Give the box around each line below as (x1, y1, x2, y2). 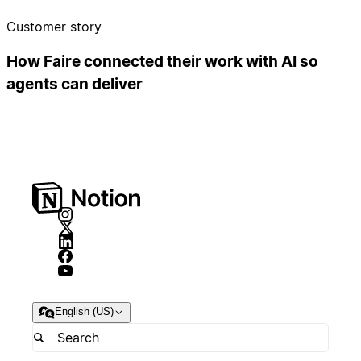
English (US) (55, 305, 114, 318)
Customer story (6, 18, 102, 35)
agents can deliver (6, 75, 143, 94)
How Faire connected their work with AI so (6, 52, 318, 72)
